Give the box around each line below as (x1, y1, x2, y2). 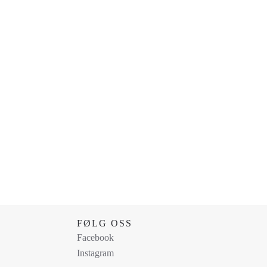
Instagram (76, 248, 114, 258)
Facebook (76, 232, 114, 243)
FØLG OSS (76, 218, 132, 228)
